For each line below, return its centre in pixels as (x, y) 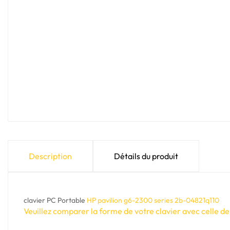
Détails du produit (146, 156)
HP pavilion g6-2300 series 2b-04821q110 (153, 200)
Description (50, 156)
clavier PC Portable (55, 200)
